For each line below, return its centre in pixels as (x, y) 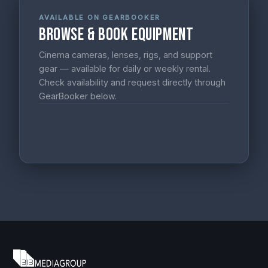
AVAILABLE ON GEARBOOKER (100, 17)
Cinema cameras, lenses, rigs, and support (126, 54)
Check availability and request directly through (132, 82)
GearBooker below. (78, 96)
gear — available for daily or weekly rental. (125, 68)
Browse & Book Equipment (116, 35)
